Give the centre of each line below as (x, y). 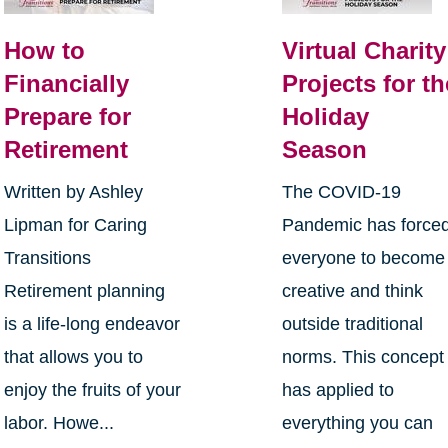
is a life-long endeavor (91, 324)
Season (325, 150)
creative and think (353, 291)
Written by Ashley (73, 192)
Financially (66, 84)
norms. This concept (363, 357)
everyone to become (364, 258)
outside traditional (353, 324)
